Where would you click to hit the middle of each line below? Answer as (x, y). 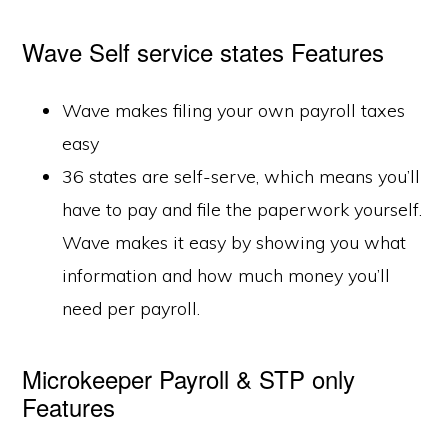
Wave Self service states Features (203, 51)
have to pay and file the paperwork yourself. (242, 209)
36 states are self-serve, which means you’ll (241, 176)
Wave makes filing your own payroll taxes (234, 110)
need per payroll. (131, 308)
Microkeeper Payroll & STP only (189, 378)
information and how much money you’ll (226, 275)
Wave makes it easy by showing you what (234, 242)
